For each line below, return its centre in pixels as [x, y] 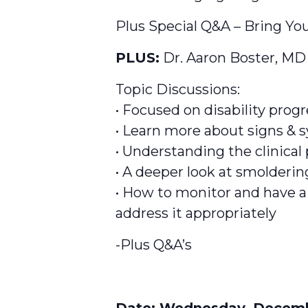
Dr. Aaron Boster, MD [233, 57]
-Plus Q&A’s [154, 244]
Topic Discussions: [178, 89]
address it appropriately [196, 213]
